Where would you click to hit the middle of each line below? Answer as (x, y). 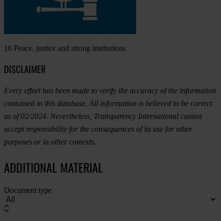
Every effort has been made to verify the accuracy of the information (110, 91)
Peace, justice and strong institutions (69, 48)
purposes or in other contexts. (50, 142)
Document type (28, 190)
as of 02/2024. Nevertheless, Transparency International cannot (103, 116)
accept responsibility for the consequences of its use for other (98, 129)
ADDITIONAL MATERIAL (54, 167)
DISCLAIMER (25, 69)
